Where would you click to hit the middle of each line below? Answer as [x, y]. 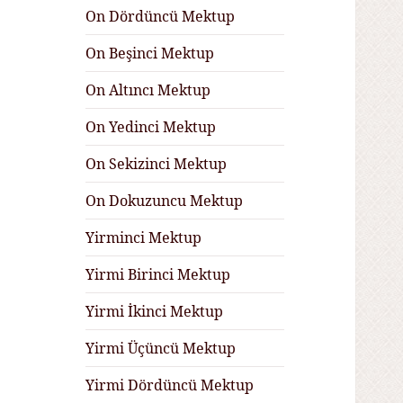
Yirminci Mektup [144, 238]
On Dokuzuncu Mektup [165, 201]
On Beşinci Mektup [150, 54]
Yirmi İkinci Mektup [155, 312]
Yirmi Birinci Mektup [158, 275]
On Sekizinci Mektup [157, 164]
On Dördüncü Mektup [161, 17]
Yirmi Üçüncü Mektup [161, 349]
